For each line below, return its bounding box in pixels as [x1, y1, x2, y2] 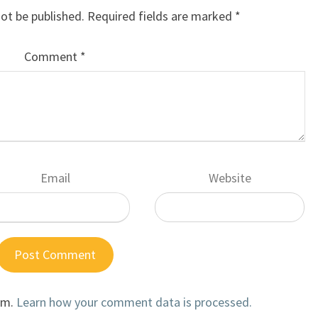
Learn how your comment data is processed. [16, 294, 252, 310]
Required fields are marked [87, 8, 235, 24]
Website [208, 170, 251, 186]
